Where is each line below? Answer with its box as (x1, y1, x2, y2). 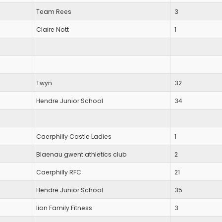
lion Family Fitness (36, 204, 92, 213)
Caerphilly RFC (36, 168, 81, 177)
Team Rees (36, 7, 71, 16)
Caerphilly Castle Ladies (36, 132, 111, 141)
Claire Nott (36, 25, 69, 34)
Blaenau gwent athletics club (36, 150, 127, 159)
